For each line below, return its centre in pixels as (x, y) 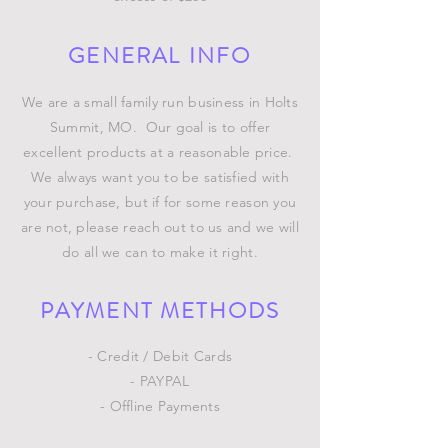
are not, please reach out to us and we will (160, 227)
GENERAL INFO (160, 56)
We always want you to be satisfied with (160, 177)
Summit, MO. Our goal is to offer (160, 127)
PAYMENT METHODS (160, 311)
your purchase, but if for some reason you (160, 202)
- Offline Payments (160, 406)
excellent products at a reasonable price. (160, 152)
